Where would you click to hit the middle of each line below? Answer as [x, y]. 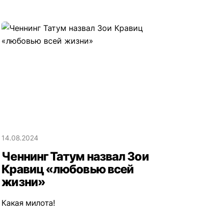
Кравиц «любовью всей [68, 169]
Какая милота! [28, 203]
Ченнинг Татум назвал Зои [75, 157]
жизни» [23, 182]
